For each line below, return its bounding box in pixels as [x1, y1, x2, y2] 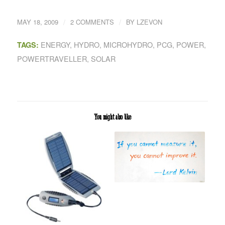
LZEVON [136, 17, 162, 27]
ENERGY [40, 39, 70, 50]
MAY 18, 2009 [17, 17, 58, 27]
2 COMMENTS [70, 17, 114, 27]
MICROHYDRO [103, 39, 153, 50]
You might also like [93, 113, 131, 122]
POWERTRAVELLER [17, 53, 87, 64]
